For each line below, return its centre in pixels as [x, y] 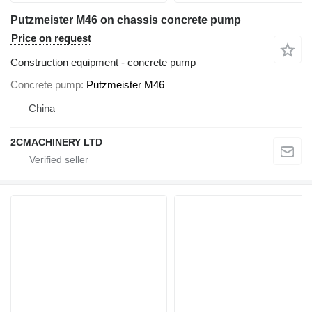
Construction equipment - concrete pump [103, 63]
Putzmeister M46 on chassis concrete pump [126, 20]
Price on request [51, 38]
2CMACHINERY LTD [56, 142]
